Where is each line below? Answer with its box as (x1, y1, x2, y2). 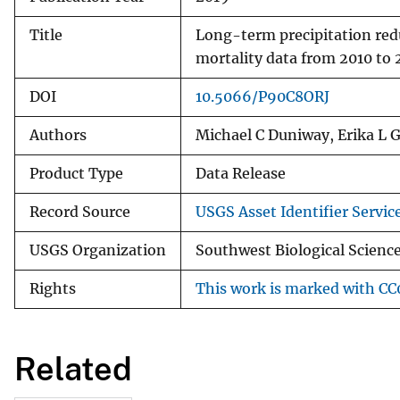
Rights (29, 279, 76, 297)
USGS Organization (29, 241, 166, 259)
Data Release (196, 164, 286, 182)
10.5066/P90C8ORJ (196, 87, 329, 105)
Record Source (29, 203, 130, 221)
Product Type (29, 164, 123, 182)
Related (14, 349, 132, 387)
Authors (29, 126, 87, 144)
